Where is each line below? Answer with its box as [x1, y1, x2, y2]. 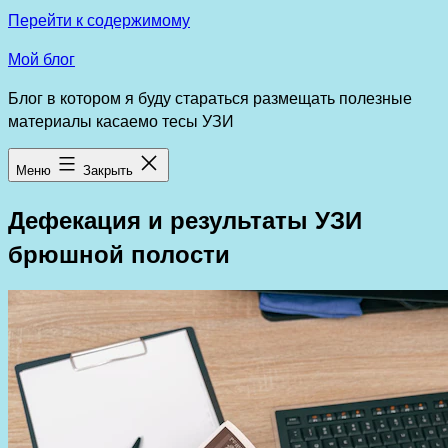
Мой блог [8, 47, 75, 70]
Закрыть [83, 160, 137, 179]
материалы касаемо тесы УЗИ [8, 109, 234, 132]
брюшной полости [8, 235, 230, 270]
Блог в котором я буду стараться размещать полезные [8, 86, 412, 109]
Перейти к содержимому [8, 8, 190, 31]
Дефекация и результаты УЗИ [8, 201, 362, 236]
